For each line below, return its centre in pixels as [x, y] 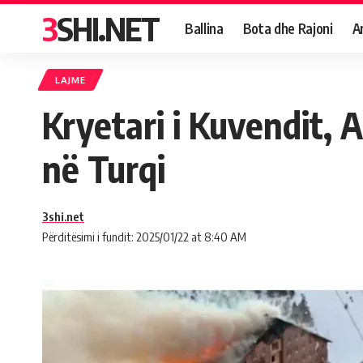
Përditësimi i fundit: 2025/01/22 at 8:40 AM [144, 237]
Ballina [204, 28]
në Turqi [104, 169]
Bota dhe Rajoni [288, 28]
